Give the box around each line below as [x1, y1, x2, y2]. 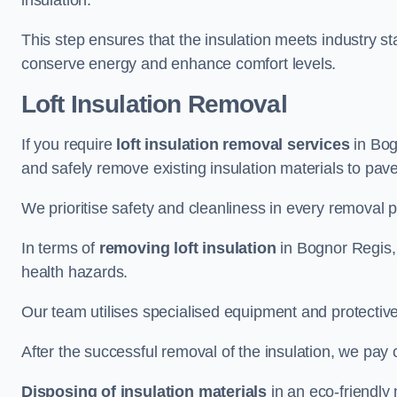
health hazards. [21, 263, 128, 281]
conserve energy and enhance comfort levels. [21, 55, 337, 73]
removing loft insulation [98, 239, 276, 257]
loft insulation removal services [116, 136, 350, 153]
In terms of [21, 239, 99, 257]
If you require [21, 136, 117, 153]
